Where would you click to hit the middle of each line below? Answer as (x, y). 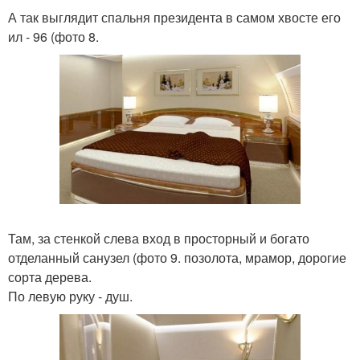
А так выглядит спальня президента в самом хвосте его (174, 18)
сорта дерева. (50, 276)
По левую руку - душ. (70, 296)
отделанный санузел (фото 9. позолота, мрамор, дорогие (177, 257)
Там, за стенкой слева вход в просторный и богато (159, 238)
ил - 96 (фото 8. (53, 37)
